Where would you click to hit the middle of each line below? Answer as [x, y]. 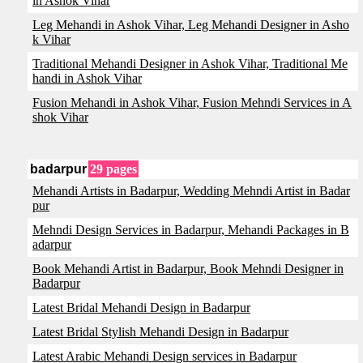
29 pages [113, 169]
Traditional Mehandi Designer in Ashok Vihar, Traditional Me [190, 64]
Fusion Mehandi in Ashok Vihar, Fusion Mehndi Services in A [192, 102]
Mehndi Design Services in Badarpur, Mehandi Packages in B [191, 230]
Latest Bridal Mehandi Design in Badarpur [141, 307]
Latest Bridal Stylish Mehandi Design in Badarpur [160, 332]
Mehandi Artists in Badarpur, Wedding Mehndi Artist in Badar [191, 191]
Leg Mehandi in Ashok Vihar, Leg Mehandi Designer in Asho [191, 25]
